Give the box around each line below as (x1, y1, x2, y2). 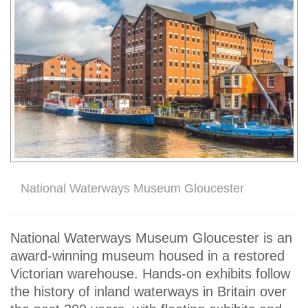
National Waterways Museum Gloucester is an (10, 230, 292, 245)
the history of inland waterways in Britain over (10, 283, 287, 299)
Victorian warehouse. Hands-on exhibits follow (10, 265, 290, 281)
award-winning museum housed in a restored (10, 247, 285, 263)
